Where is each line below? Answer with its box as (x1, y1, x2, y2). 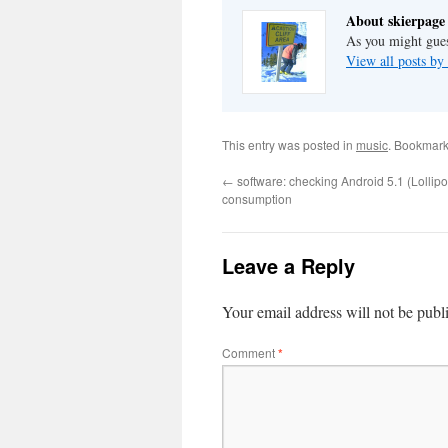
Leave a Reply (222, 251, 355, 280)
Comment (222, 344, 278, 361)
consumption (222, 190, 292, 207)
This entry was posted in (222, 136, 356, 153)
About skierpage (346, 10, 445, 31)
